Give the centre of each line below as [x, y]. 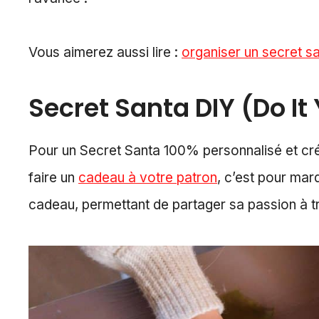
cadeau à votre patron [148, 178]
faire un [53, 178]
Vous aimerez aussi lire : [105, 53]
